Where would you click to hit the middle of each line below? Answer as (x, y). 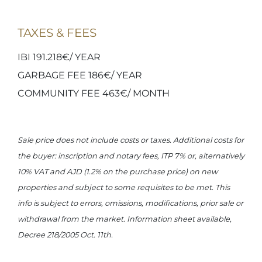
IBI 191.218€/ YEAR (59, 57)
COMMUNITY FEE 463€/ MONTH (94, 93)
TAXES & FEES (57, 33)
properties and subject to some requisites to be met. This (124, 187)
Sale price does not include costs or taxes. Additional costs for (131, 140)
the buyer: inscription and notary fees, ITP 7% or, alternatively (131, 156)
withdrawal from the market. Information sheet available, (125, 219)
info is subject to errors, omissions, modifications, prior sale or (130, 203)
